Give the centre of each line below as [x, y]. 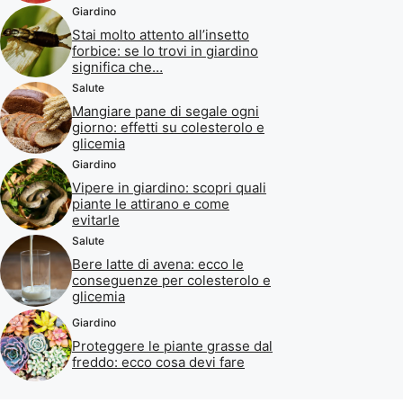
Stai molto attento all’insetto [161, 34]
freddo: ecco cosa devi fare [158, 363]
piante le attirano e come [151, 203]
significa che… [117, 67]
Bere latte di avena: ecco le [158, 264]
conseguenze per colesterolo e [171, 280]
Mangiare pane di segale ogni [166, 111]
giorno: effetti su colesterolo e [168, 127]
